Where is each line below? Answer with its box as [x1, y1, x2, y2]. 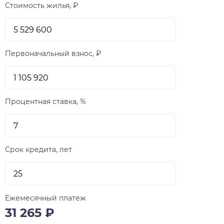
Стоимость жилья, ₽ [5, 1, 78, 10]
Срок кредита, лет [5, 145, 72, 154]
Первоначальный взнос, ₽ [5, 49, 101, 58]
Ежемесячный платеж [5, 193, 86, 203]
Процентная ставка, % [5, 97, 86, 106]
